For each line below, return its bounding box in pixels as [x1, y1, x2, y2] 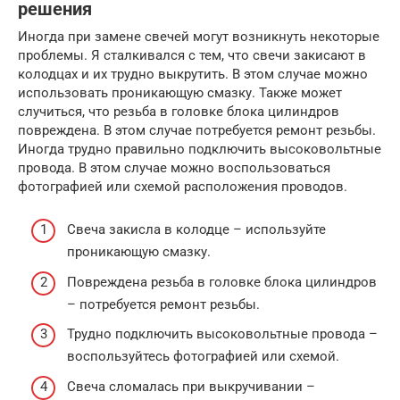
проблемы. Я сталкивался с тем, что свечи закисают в [18, 46, 366, 63]
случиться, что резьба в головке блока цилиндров [18, 103, 339, 120]
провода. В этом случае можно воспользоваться [18, 159, 330, 176]
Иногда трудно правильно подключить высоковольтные [18, 140, 381, 157]
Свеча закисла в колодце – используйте [67, 221, 326, 237]
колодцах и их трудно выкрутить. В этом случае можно [18, 65, 368, 82]
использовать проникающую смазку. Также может [18, 84, 342, 101]
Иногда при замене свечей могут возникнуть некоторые [18, 28, 379, 45]
